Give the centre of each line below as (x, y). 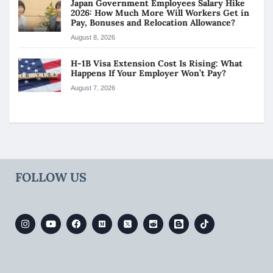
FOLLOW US (51, 177)
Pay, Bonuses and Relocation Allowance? (154, 23)
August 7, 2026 (93, 88)
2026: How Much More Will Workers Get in (160, 13)
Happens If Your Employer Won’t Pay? (150, 73)
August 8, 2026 (93, 37)
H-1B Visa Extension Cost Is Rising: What (157, 64)
